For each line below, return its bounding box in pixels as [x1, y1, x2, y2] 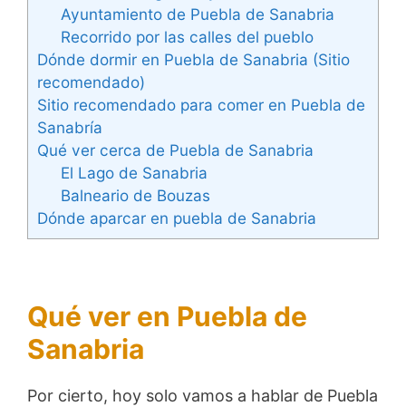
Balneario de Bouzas [60, 185, 210, 205]
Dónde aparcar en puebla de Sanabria [37, 208, 316, 227]
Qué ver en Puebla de [27, 300, 307, 333]
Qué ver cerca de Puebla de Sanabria [37, 140, 314, 159]
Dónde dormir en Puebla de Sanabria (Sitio [37, 49, 350, 69]
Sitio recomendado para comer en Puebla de [37, 94, 365, 114]
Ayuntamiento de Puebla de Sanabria [60, 4, 334, 24]
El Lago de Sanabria [60, 162, 208, 182]
